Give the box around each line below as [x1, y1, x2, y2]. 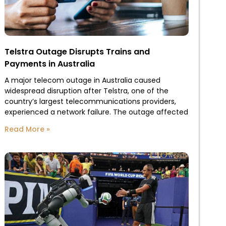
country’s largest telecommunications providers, [4, 96, 176, 107]
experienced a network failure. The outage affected [4, 107, 188, 118]
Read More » [4, 124, 50, 135]
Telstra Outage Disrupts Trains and [4, 46, 150, 58]
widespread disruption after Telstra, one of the [4, 86, 168, 96]
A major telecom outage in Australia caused [4, 75, 160, 86]
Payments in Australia [4, 58, 95, 70]
